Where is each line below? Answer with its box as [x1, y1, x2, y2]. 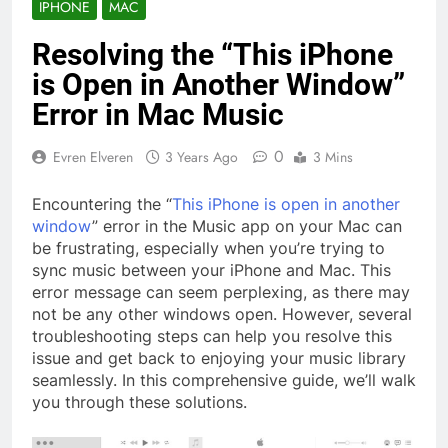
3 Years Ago [165, 147, 238, 168]
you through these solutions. [32, 392, 247, 413]
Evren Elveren [53, 147, 133, 168]
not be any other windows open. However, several [32, 304, 412, 325]
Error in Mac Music [32, 97, 284, 133]
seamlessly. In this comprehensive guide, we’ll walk [32, 370, 416, 391]
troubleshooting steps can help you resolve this [32, 326, 392, 347]
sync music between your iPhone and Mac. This [32, 260, 391, 281]
